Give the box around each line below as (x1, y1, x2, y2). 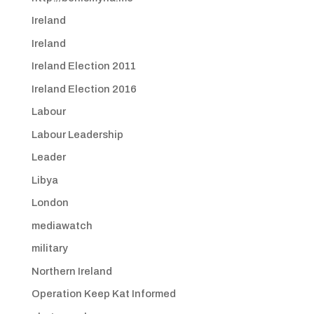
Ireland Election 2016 (31, 83, 137, 95)
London (31, 197, 69, 208)
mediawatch (31, 219, 93, 231)
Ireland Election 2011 (31, 60, 136, 71)
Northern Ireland (31, 265, 112, 277)
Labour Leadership (31, 128, 123, 140)
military (31, 243, 68, 254)
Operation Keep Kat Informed (31, 288, 176, 299)
